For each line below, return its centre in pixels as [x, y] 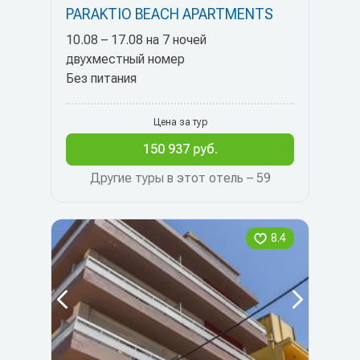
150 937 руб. [180, 149]
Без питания [101, 78]
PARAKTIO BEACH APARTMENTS [170, 14]
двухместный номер [125, 59]
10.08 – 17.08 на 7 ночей [136, 40]
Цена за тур [180, 122]
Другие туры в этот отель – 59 [180, 178]
